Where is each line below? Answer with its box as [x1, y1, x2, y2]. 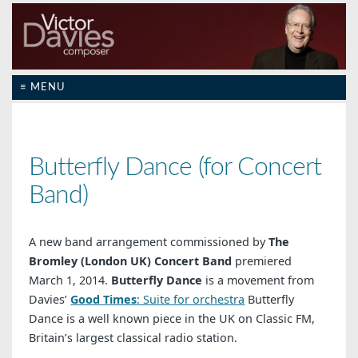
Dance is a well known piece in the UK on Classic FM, [29, 310, 316, 326]
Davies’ [29, 291, 71, 307]
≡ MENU [19, 82, 66, 93]
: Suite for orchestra [137, 291, 245, 307]
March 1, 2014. [29, 272, 112, 288]
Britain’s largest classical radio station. [29, 329, 238, 345]
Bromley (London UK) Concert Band [29, 253, 233, 268]
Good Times [70, 291, 137, 307]
